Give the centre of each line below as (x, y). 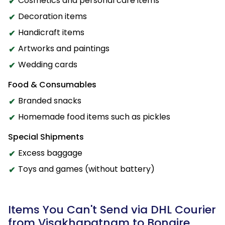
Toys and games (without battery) (86, 169)
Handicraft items (51, 32)
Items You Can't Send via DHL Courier (112, 209)
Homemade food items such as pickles (94, 117)
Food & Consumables (52, 84)
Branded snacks (50, 100)
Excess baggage (50, 153)
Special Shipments (46, 137)
